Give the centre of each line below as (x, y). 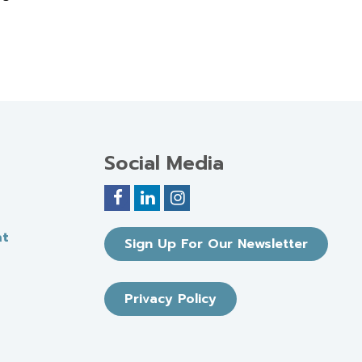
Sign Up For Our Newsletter (216, 244)
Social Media (164, 163)
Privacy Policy (170, 299)
